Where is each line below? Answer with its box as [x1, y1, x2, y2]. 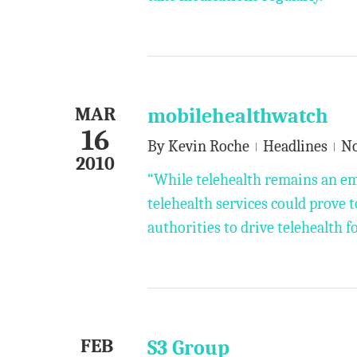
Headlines [263, 137, 328, 155]
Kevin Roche [168, 137, 249, 155]
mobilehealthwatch [147, 104, 328, 128]
